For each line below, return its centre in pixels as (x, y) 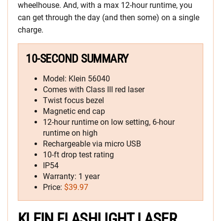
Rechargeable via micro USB (92, 144)
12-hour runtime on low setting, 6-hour (109, 122)
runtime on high (70, 133)
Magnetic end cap (74, 111)
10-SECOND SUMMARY (77, 59)
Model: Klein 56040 (76, 79)
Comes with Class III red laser (94, 90)
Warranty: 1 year (71, 176)
